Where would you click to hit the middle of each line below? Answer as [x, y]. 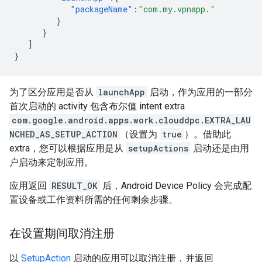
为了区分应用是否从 [53, 92]
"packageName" [101, 9]
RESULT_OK [75, 185]
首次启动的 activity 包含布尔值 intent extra [97, 106]
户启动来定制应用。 [51, 162]
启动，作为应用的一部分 [200, 92]
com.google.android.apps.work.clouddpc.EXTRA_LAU [131, 120]
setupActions [158, 148]
